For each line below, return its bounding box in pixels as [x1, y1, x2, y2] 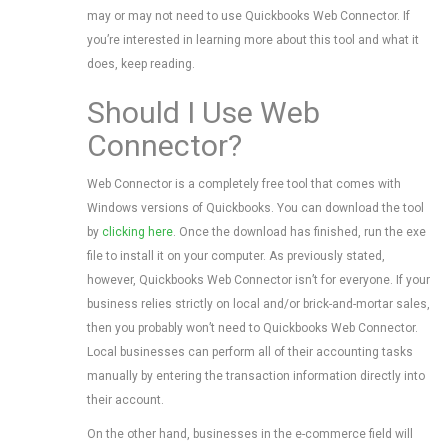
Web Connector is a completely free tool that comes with [87, 177, 401, 191]
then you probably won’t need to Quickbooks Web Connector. [87, 321, 418, 335]
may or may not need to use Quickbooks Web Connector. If [87, 9, 410, 23]
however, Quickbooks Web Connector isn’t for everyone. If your [87, 273, 430, 287]
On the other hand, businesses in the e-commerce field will [87, 427, 413, 441]
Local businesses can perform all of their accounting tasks [87, 345, 413, 359]
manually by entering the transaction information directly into [87, 369, 425, 383]
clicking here [102, 225, 173, 239]
